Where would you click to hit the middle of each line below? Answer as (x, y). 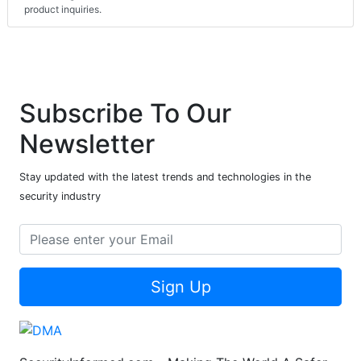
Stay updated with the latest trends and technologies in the (165, 177)
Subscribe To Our (125, 114)
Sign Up (180, 287)
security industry (60, 197)
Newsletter (87, 144)
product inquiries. (63, 10)
